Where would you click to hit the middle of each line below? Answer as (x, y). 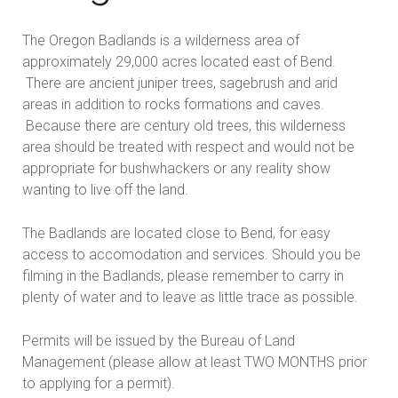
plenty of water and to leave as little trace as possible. (190, 298)
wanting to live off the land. (105, 190)
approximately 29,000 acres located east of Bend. (179, 62)
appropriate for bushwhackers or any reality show (176, 169)
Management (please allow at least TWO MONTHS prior (195, 362)
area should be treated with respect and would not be (188, 147)
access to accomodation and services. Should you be (191, 255)
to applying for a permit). (99, 384)
